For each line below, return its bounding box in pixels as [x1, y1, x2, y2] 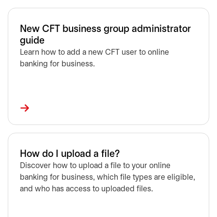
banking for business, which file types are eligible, [20, 174, 195, 181]
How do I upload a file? [20, 150, 120, 159]
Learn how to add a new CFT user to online [20, 49, 169, 56]
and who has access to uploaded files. [20, 186, 153, 193]
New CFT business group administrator [20, 25, 191, 34]
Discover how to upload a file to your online [20, 162, 170, 170]
